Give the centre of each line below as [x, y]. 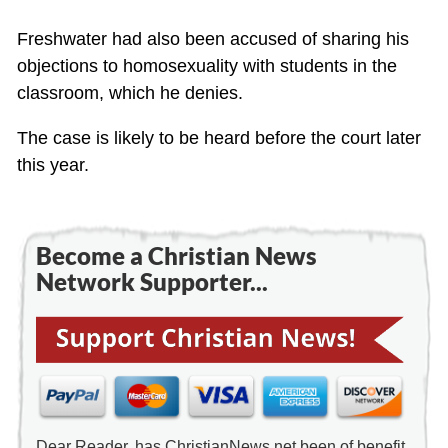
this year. [52, 164]
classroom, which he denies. [129, 92]
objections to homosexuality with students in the [206, 65]
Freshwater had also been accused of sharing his [212, 38]
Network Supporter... [151, 281]
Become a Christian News [176, 255]
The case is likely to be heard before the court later [218, 137]
